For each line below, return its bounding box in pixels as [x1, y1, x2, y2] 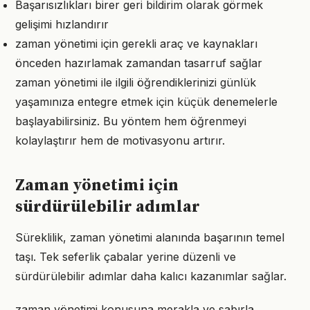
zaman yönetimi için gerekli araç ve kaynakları [15, 37, 257, 51]
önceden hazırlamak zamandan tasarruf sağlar [15, 56, 262, 70]
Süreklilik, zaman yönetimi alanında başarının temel [15, 230, 284, 244]
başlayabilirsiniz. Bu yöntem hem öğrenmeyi [15, 114, 246, 128]
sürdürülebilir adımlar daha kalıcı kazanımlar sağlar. [15, 269, 286, 283]
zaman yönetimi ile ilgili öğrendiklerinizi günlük [15, 75, 256, 89]
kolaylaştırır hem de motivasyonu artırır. [15, 134, 225, 147]
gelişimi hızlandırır [15, 17, 109, 31]
